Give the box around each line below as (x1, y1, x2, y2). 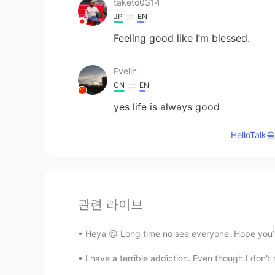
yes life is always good (114, 100, 220, 113)
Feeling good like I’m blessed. (114, 31, 250, 44)
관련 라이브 (78, 196, 143, 212)
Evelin (114, 65, 137, 76)
